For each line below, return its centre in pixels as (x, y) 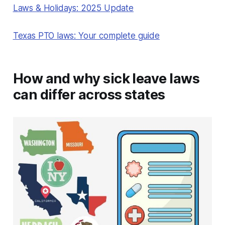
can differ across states (89, 94)
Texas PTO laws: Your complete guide (86, 35)
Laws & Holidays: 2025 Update (73, 8)
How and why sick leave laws (106, 78)
